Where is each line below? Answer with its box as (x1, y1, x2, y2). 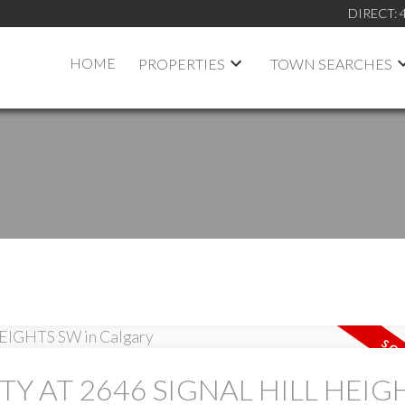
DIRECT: (348, 5, 398, 21)
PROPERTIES (138, 54, 226, 72)
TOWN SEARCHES (269, 54, 392, 72)
